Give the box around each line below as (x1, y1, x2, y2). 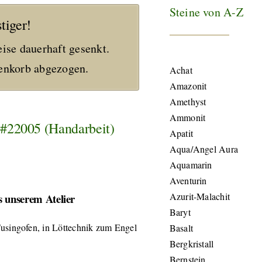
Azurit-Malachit (169, 190, 230, 202)
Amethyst (169, 95, 206, 108)
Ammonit (169, 111, 206, 123)
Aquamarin (169, 158, 212, 171)
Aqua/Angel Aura (169, 143, 239, 155)
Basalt (169, 222, 194, 234)
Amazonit (169, 80, 207, 92)
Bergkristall (169, 237, 214, 250)
